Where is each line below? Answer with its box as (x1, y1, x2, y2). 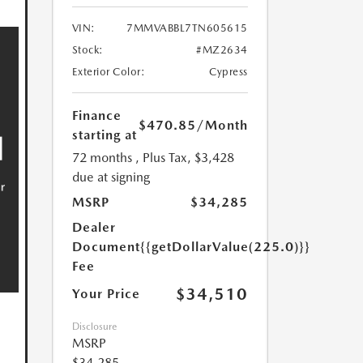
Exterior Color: (71, 65, 145, 78)
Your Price (71, 285, 140, 301)
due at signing (71, 169, 150, 185)
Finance (71, 107, 122, 123)
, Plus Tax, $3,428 (135, 149, 234, 165)
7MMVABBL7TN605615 (126, 21, 248, 34)
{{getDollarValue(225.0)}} (139, 238, 310, 254)
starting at (71, 126, 137, 143)
